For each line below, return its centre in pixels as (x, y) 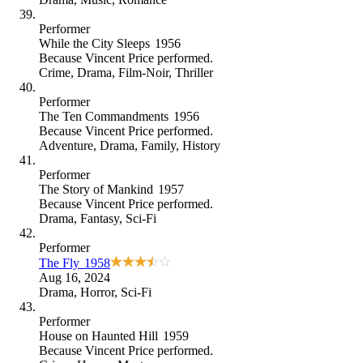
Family (158, 145)
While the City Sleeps (94, 43)
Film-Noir (143, 72)
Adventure (66, 145)
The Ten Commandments (104, 116)
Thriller (194, 72)
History (201, 145)
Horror (97, 292)
